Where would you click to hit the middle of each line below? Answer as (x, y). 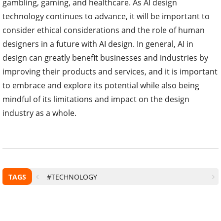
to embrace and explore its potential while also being (101, 85)
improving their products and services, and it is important (110, 71)
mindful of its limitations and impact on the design (96, 99)
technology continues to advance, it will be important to (106, 16)
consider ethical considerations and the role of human (104, 30)
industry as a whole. (39, 113)
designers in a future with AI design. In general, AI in (98, 44)
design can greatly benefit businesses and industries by (105, 57)
